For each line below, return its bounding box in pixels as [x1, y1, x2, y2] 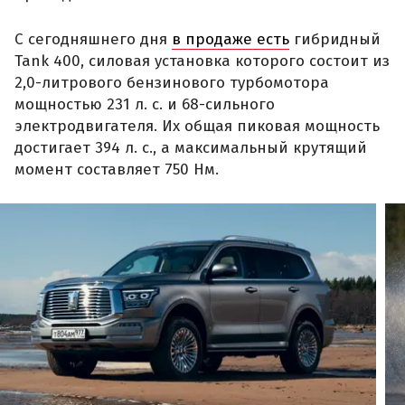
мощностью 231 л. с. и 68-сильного [14, 94, 275, 114]
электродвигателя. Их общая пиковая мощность [14, 116, 380, 136]
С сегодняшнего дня [14, 29, 172, 49]
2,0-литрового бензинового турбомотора [14, 72, 329, 92]
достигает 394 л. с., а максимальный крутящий [14, 137, 367, 157]
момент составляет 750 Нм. [14, 159, 219, 179]
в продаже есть [172, 29, 289, 49]
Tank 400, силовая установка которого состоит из [14, 51, 390, 71]
